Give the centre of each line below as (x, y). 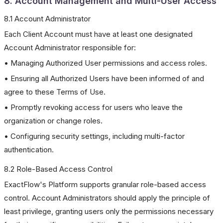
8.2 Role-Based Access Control (58, 169)
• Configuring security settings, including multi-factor (94, 136)
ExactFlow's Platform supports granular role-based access (105, 184)
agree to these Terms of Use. (55, 92)
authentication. (29, 150)
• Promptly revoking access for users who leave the (93, 107)
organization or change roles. (53, 121)
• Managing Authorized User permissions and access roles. (106, 63)
